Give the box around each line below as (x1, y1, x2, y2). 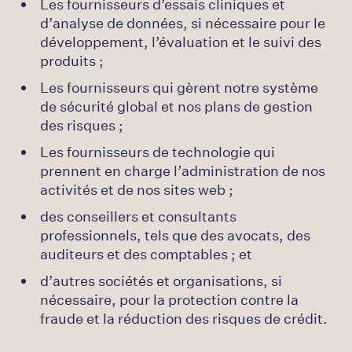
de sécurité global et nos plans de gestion (40, 97, 313, 115)
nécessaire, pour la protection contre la (40, 290, 299, 309)
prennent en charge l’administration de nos (40, 161, 325, 180)
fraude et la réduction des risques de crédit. (40, 309, 328, 328)
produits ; (40, 51, 104, 70)
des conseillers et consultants (40, 207, 236, 225)
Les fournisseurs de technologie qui (40, 142, 275, 161)
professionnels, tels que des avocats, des (40, 225, 310, 244)
